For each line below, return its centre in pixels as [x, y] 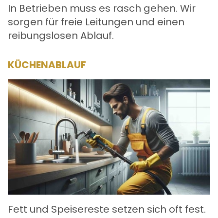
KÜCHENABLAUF [47, 64]
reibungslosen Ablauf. [61, 35]
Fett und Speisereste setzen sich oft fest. [107, 209]
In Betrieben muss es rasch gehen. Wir [102, 8]
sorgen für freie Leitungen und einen [96, 22]
